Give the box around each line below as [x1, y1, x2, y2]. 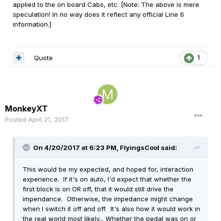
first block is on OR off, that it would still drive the [23, 184, 174, 193]
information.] [13, 20, 51, 28]
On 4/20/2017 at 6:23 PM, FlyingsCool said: [33, 143, 177, 151]
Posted [5, 115, 28, 123]
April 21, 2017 [28, 115, 69, 123]
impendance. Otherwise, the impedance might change [23, 194, 193, 203]
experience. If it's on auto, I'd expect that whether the [23, 175, 191, 183]
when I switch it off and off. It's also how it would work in [23, 204, 200, 213]
